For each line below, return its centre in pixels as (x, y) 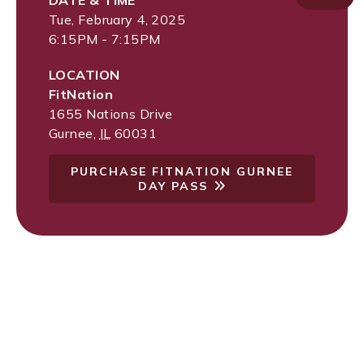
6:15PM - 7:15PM (105, 39)
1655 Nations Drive (111, 114)
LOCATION (84, 75)
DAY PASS (173, 186)
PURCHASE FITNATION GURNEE (182, 172)
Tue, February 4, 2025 (117, 20)
